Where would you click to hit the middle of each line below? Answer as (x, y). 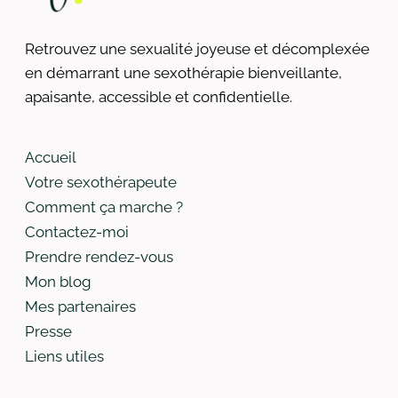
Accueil (51, 157)
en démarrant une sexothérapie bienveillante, (183, 73)
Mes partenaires (80, 306)
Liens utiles (64, 356)
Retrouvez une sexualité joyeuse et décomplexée (197, 49)
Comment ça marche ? (104, 207)
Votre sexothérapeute (101, 182)
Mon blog (58, 282)
